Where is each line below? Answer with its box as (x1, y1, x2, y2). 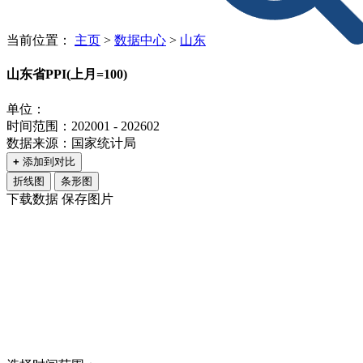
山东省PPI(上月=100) (6, 67, 127, 82)
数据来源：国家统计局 (6, 135, 136, 150)
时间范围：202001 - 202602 (6, 118, 160, 133)
